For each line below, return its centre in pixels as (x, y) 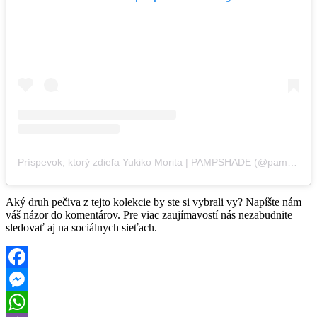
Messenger (30, 301)
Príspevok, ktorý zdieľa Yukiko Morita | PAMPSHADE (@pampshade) (292, 162)
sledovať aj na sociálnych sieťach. (81, 227)
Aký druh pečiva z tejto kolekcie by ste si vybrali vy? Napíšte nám (154, 202)
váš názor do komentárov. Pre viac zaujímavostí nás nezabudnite (149, 214)
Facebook (28, 279)
